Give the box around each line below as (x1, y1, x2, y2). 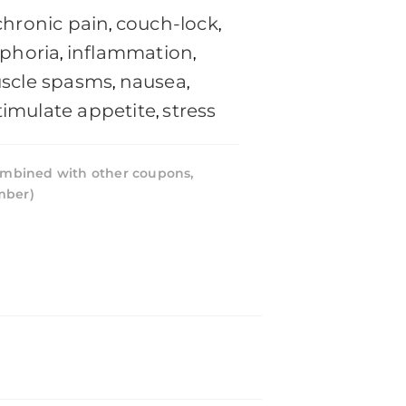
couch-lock (115, 13, 218, 35)
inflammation (66, 42, 194, 64)
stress (162, 100, 217, 122)
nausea (119, 71, 187, 93)
